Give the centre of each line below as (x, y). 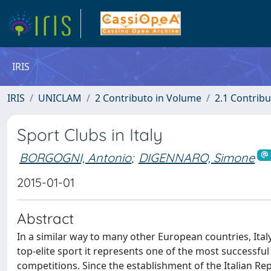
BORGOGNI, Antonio (75, 157)
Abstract (45, 218)
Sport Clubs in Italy (90, 135)
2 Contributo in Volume (148, 98)
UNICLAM (60, 98)
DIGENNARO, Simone (197, 157)
